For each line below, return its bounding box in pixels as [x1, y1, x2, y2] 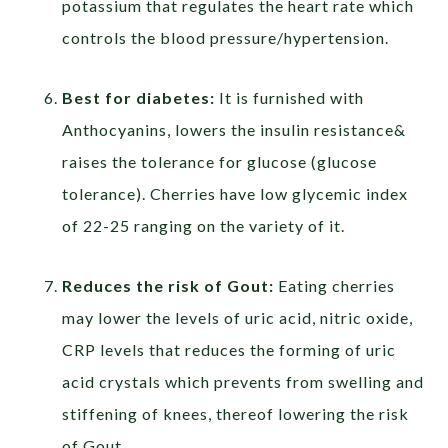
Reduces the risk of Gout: [62, 275, 275, 295]
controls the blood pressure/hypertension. [62, 27, 390, 47]
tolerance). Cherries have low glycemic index [62, 183, 409, 203]
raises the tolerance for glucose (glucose [62, 151, 378, 171]
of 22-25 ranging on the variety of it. [62, 215, 346, 235]
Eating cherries [274, 275, 396, 295]
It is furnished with [215, 87, 365, 107]
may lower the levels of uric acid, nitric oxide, [62, 307, 414, 327]
